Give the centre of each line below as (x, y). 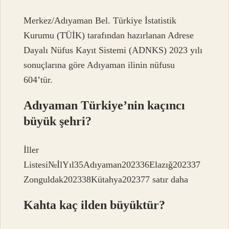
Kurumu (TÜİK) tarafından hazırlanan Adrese (109, 35)
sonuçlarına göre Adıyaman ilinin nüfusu (99, 65)
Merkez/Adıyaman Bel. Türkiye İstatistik (100, 20)
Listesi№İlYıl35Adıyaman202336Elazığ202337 (112, 165)
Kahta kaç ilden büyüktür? (95, 205)
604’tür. (38, 79)
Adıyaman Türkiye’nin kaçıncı (105, 105)
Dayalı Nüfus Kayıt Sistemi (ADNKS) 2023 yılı (113, 50)
